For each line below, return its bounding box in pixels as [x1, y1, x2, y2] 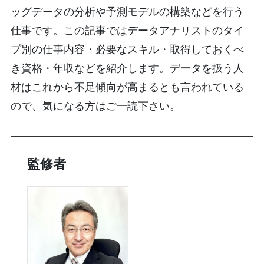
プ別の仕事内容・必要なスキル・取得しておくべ [10, 41, 244, 56]
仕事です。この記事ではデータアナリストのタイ [10, 22, 244, 37]
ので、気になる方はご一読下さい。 [10, 98, 180, 113]
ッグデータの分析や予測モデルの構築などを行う [10, 4, 244, 18]
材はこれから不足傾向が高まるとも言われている [10, 79, 244, 94]
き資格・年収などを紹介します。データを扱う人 [10, 60, 244, 75]
